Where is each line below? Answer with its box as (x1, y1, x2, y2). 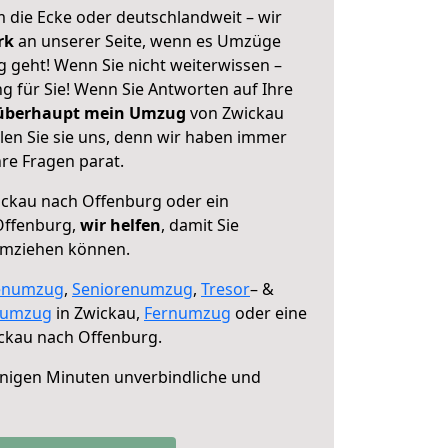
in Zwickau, (52, 302, 144, 324)
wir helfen (80, 214, 161, 236)
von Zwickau (186, 102, 284, 124)
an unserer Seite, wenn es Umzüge (18, 30, 281, 52)
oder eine (231, 302, 307, 324)
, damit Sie (161, 214, 239, 236)
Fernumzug (144, 302, 231, 324)
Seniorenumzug (72, 278, 193, 300)
